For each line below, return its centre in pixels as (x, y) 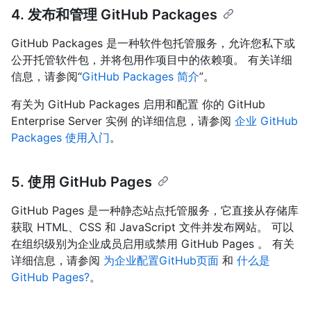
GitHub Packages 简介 (141, 76)
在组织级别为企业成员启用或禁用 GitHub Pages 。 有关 (153, 243)
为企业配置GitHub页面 (161, 260)
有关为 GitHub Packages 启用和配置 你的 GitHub (138, 104)
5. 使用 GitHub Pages (82, 182)
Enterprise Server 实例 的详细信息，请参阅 (123, 120)
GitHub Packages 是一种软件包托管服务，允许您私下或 (153, 43)
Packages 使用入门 (60, 137)
